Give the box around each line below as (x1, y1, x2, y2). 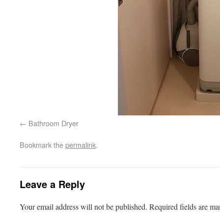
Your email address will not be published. (20, 201, 147, 212)
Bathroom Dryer (28, 118, 79, 128)
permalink (65, 139, 96, 150)
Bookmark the (20, 139, 65, 150)
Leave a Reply (20, 177, 85, 191)
